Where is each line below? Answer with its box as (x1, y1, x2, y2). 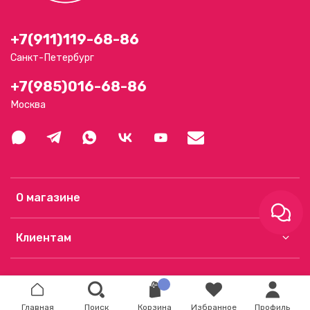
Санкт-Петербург (10, 52, 94, 64)
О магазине (16, 191, 80, 205)
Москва (10, 99, 46, 111)
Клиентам (16, 231, 71, 245)
